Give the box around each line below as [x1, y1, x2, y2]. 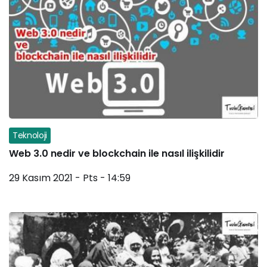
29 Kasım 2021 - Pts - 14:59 [9, 171, 131, 185]
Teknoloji [13, 129, 47, 142]
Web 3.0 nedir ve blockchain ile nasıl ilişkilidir [9, 147, 225, 161]
